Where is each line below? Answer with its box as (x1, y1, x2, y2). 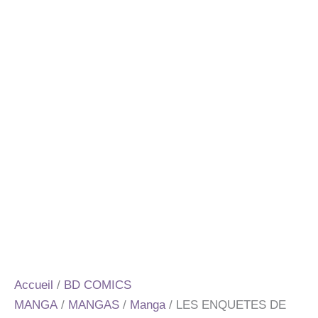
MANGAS (68, 298, 119, 312)
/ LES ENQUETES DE (165, 298, 286, 312)
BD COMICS (64, 278, 131, 292)
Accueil (14, 278, 53, 292)
